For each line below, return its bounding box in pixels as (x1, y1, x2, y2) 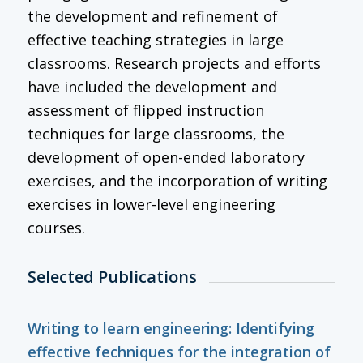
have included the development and (27, 76, 277, 96)
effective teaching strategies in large (27, 29, 284, 49)
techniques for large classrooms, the (27, 123, 284, 143)
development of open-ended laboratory (27, 147, 305, 167)
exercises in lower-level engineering (27, 194, 275, 214)
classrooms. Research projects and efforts (27, 53, 321, 73)
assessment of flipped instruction (27, 100, 264, 120)
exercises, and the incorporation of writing (27, 170, 327, 190)
